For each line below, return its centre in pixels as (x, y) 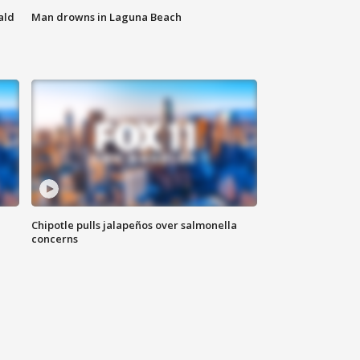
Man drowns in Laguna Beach (107, 17)
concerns (55, 239)
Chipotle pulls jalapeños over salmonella (135, 225)
